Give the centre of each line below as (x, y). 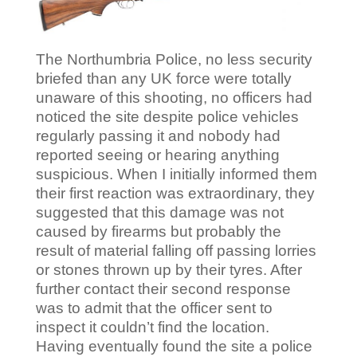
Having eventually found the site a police (174, 347)
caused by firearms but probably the (158, 232)
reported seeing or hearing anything (157, 155)
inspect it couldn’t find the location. (152, 328)
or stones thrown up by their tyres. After (169, 270)
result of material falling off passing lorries (176, 251)
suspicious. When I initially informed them (176, 175)
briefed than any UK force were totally (163, 79)
